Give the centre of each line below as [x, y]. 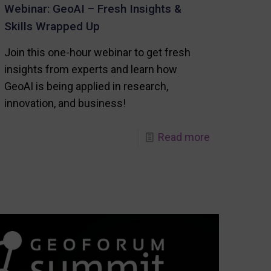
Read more [184, 137]
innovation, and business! [65, 103]
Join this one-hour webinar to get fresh [98, 53]
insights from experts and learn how [91, 70]
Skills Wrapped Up [52, 27]
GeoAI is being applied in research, [87, 87]
